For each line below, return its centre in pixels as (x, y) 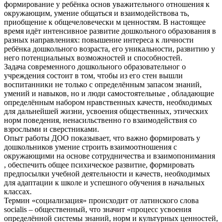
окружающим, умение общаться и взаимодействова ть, (97, 13)
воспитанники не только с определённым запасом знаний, (103, 84)
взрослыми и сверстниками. (52, 129)
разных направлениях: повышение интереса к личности (99, 40)
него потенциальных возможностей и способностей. (93, 57)
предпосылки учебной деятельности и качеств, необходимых (107, 173)
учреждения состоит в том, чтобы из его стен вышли (93, 75)
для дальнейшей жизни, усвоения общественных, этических (106, 111)
